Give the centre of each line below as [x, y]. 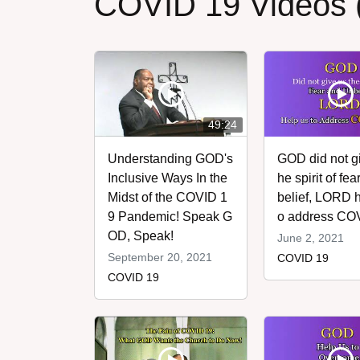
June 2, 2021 [311, 238]
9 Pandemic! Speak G [170, 217]
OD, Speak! [141, 236]
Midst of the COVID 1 [168, 198]
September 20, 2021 [160, 258]
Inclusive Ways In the [168, 178]
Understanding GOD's [170, 159]
